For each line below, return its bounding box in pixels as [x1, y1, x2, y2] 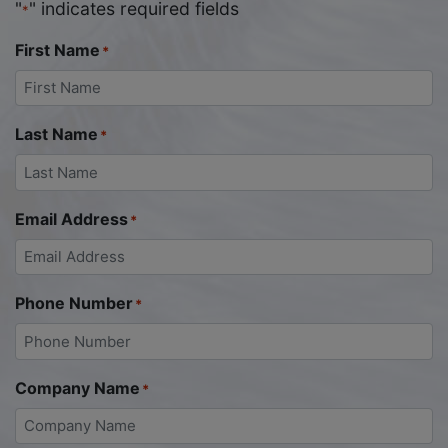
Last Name [15, 124, 98, 145]
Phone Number [15, 293, 133, 314]
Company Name [15, 377, 140, 398]
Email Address [15, 208, 128, 229]
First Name [15, 39, 100, 60]
